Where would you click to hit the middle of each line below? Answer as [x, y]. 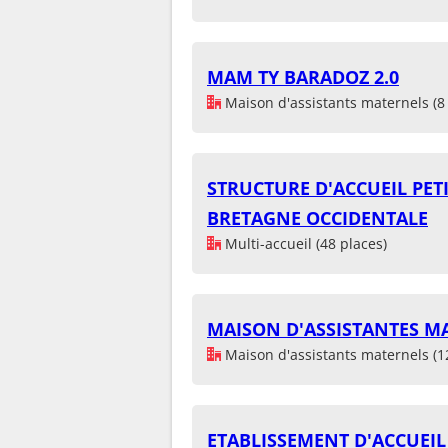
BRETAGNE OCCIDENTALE [317, 217]
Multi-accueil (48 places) [304, 243]
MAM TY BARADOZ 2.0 [303, 76]
